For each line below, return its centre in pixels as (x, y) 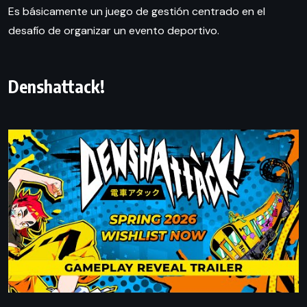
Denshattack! (57, 86)
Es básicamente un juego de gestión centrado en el (137, 11)
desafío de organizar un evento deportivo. (114, 30)
